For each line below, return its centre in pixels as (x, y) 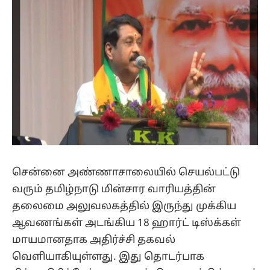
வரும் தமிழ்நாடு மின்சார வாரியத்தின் (114, 189)
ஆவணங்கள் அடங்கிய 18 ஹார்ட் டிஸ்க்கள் (127, 223)
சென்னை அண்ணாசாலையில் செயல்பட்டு (126, 172)
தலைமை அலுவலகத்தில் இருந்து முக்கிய (124, 206)
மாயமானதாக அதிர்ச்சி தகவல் (94, 240)
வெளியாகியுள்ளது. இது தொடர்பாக (108, 257)
